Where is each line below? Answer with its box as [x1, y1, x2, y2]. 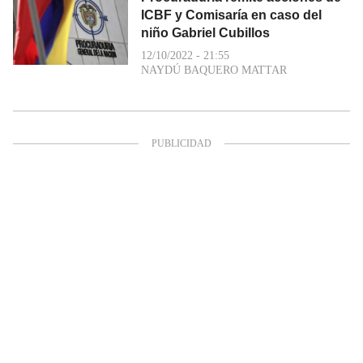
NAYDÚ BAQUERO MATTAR [141, 63, 287, 76]
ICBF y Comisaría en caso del [141, 7, 322, 22]
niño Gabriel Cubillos [141, 25, 270, 40]
